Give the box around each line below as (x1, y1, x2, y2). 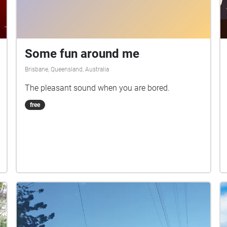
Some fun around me (25, 46, 140, 61)
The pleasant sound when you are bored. (25, 83, 170, 93)
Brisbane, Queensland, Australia (25, 65, 109, 73)
